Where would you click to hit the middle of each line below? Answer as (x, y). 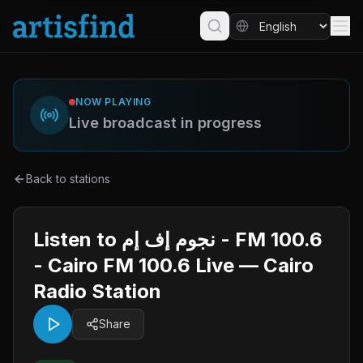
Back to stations (68, 179)
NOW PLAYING (113, 102)
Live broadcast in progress (165, 123)
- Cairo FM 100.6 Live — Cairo (173, 265)
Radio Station (97, 291)
